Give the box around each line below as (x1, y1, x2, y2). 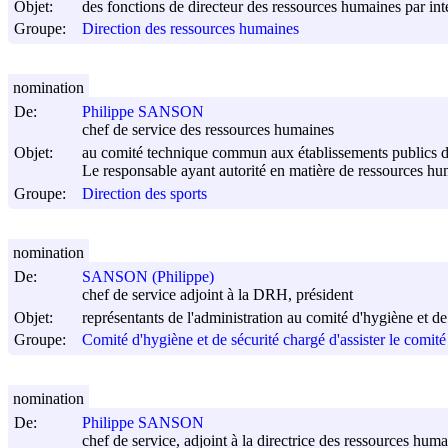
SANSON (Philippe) (82, 268, 214, 286)
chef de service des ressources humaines (82, 121, 334, 139)
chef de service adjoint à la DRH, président (82, 286, 353, 304)
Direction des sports (82, 185, 207, 203)
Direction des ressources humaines (82, 20, 299, 38)
